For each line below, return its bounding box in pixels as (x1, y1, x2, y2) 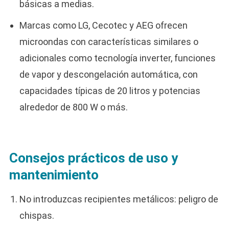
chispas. (19, 210, 54, 221)
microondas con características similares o (19, 36, 198, 47)
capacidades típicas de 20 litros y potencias (19, 85, 200, 96)
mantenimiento (9, 167, 99, 182)
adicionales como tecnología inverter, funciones (19, 52, 216, 63)
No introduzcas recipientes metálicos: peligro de (19, 193, 218, 204)
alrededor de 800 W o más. (19, 101, 128, 112)
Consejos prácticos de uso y (9, 150, 178, 166)
